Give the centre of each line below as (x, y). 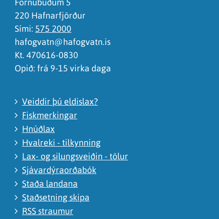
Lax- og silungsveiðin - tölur (75, 156)
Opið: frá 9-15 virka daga (63, 68)
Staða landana (50, 183)
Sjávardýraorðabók (59, 170)
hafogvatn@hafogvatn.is (63, 42)
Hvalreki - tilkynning (61, 142)
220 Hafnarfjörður (50, 15)
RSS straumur (48, 211)
